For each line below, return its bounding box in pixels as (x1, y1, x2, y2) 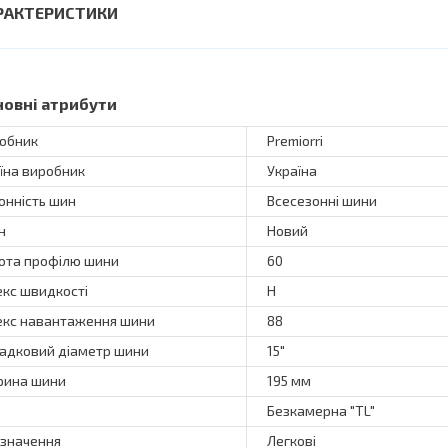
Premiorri (267, 131, 323, 149)
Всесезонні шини (267, 191, 377, 209)
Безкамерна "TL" (267, 401, 375, 419)
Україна (267, 161, 317, 179)
